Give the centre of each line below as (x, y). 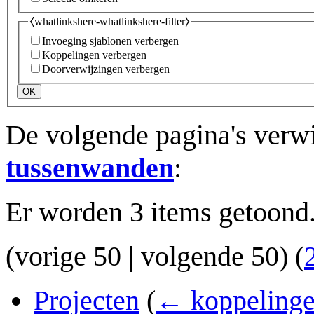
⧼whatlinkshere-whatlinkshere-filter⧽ (110, 21)
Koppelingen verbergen (94, 55)
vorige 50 (68, 257)
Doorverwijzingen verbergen (106, 69)
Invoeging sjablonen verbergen (110, 41)
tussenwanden (90, 168)
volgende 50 (210, 257)
